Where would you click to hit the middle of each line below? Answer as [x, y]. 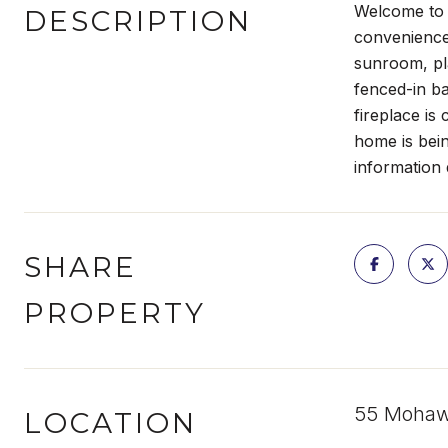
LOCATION [110, 423]
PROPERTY [115, 313]
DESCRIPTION [138, 21]
